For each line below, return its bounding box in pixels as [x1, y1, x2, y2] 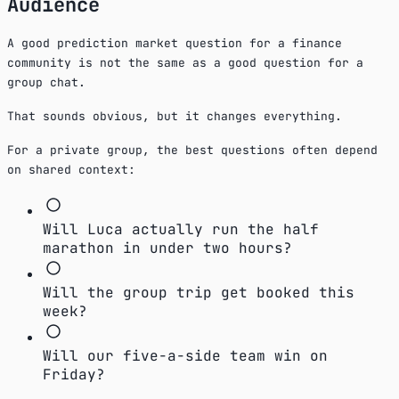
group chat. [7, 74, 85, 90]
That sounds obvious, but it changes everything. [7, 108, 342, 124]
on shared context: [7, 161, 135, 177]
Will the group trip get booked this [43, 282, 354, 302]
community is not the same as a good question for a [7, 54, 363, 70]
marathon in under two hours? [43, 238, 292, 257]
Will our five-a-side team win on [43, 346, 328, 365]
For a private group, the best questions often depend [7, 142, 378, 158]
